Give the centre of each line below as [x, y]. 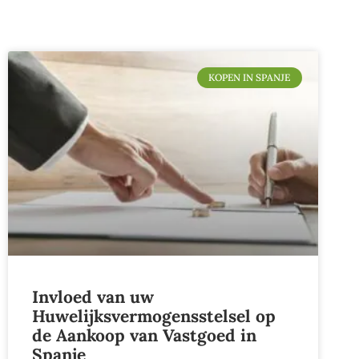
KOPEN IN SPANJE [250, 78]
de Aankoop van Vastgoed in [144, 336]
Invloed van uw [93, 297]
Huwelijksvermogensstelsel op [154, 317]
